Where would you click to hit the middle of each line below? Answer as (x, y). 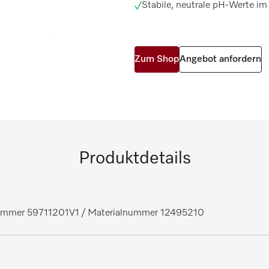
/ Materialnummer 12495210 (142, 213)
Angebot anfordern (220, 59)
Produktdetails (134, 159)
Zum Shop (157, 59)
